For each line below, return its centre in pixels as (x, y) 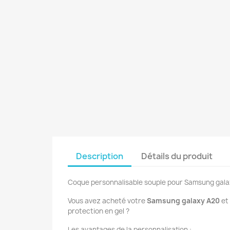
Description (100, 156)
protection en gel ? (99, 211)
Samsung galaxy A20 (183, 201)
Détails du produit (177, 156)
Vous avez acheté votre (107, 201)
